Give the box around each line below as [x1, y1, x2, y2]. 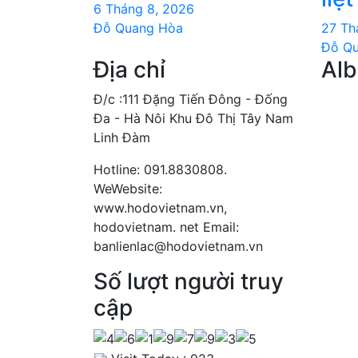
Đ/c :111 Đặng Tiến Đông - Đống [93, 91, 288, 107]
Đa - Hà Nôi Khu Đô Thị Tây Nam [93, 110, 293, 126]
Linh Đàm [93, 129, 150, 145]
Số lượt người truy [93, 268, 284, 295]
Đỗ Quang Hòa [93, 20, 183, 36]
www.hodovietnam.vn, [93, 200, 227, 216]
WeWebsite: [93, 181, 162, 197]
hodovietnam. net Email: [93, 219, 239, 235]
